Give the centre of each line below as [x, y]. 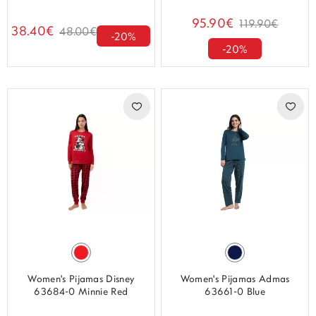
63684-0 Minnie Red [81, 293]
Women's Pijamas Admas [235, 280]
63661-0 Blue [235, 293]
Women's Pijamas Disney [81, 280]
